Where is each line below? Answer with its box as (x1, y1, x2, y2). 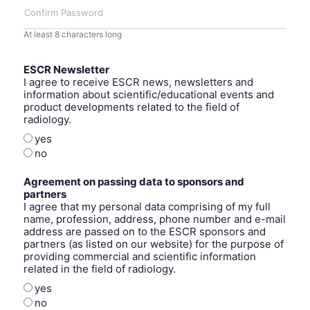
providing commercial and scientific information (24, 249, 256, 263)
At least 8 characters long (24, 28, 122, 39)
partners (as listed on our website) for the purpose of (24, 237, 284, 250)
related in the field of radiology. (24, 262, 176, 275)
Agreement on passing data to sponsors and (24, 174, 244, 188)
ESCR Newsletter (24, 62, 109, 76)
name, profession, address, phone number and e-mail (24, 212, 286, 226)
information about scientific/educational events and (24, 87, 274, 101)
